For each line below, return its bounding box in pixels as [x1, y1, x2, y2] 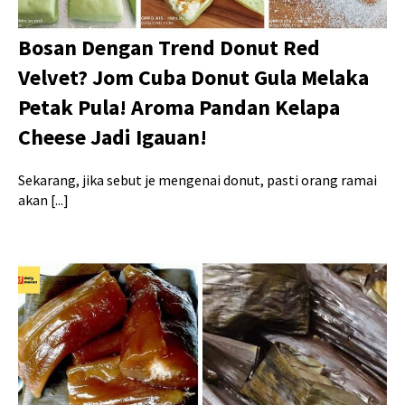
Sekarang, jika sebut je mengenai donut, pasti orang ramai [18, 171, 377, 190]
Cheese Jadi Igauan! [18, 123, 207, 152]
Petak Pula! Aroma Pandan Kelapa [18, 93, 340, 122]
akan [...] [18, 191, 69, 210]
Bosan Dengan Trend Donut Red [18, 33, 320, 62]
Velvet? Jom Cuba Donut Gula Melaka [18, 63, 369, 92]
